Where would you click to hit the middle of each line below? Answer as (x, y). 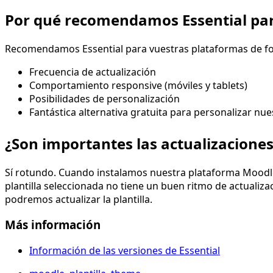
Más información (53, 225)
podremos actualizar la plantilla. (79, 199)
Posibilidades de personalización (105, 98)
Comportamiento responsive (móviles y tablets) (138, 85)
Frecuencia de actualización (93, 72)
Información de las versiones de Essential (125, 251)
